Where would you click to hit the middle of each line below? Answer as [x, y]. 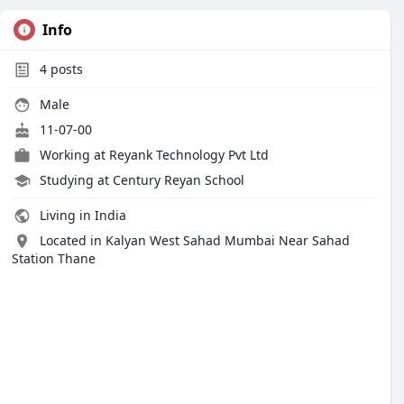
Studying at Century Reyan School [142, 180]
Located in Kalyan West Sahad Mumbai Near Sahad [195, 240]
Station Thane [54, 258]
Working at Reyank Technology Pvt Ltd [154, 155]
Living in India [81, 215]
